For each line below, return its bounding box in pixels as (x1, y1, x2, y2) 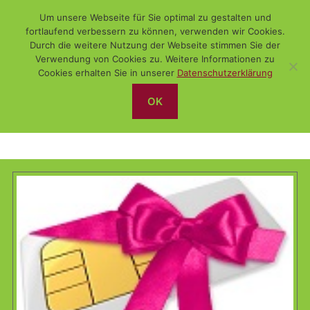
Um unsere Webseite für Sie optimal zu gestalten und (39, 12, 271, 23)
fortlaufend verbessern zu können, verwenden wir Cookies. (25, 26, 285, 37)
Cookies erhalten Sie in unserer (37, 67, 177, 78)
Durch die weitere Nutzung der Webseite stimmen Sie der (30, 39, 280, 51)
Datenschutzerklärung (176, 67, 273, 78)
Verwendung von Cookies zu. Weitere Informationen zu (35, 53, 275, 64)
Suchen (10, 54, 34, 62)
